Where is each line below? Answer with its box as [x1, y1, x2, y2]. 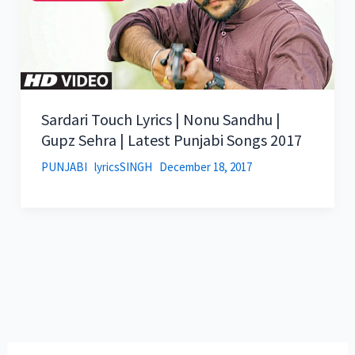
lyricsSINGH [94, 159, 155, 175]
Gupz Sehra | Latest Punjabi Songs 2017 [40, 130, 302, 151]
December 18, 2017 [158, 159, 252, 175]
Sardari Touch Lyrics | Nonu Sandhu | [40, 109, 281, 130]
